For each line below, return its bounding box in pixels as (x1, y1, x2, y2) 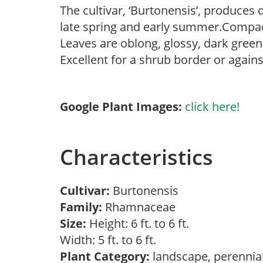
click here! (185, 99, 240, 114)
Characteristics (60, 143, 213, 171)
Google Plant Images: (60, 99, 182, 114)
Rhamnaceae (102, 199, 181, 215)
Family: (60, 199, 102, 215)
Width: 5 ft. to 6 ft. (60, 232, 162, 248)
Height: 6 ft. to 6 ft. (86, 215, 189, 231)
